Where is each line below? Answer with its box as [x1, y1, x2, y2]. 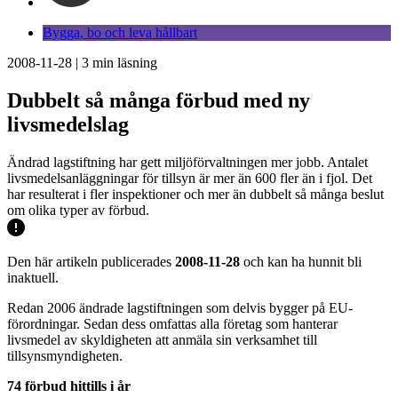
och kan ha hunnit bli [240, 253, 362, 269]
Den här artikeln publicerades [7, 253, 175, 269]
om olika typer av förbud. [7, 202, 149, 218]
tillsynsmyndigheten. [7, 347, 123, 363]
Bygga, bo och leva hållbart [43, 25, 197, 40]
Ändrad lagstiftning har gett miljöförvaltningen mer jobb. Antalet [7, 154, 368, 170]
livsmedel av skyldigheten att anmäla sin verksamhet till [7, 331, 317, 347]
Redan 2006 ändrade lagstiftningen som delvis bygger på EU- [7, 299, 353, 315]
